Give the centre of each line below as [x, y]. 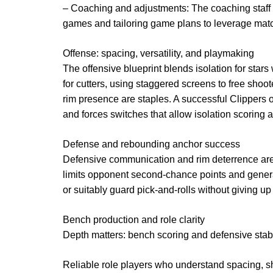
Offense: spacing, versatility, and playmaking [158, 53]
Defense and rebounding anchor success [151, 144]
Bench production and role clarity [134, 219]
